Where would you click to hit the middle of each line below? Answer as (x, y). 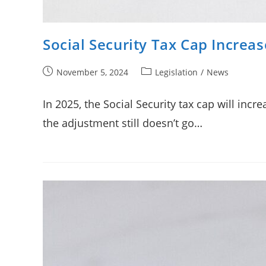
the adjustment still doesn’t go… (123, 123)
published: (64, 84)
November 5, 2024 (92, 72)
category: (159, 84)
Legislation (176, 72)
